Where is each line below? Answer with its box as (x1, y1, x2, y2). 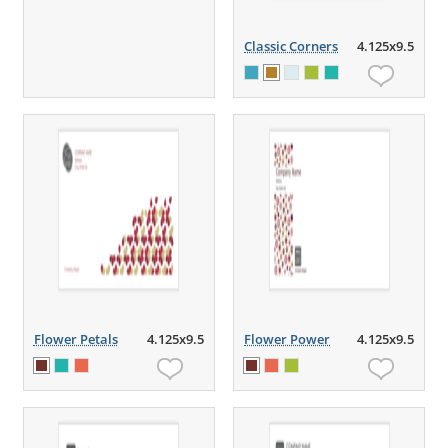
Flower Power (244, 330, 331, 348)
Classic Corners (244, 37, 339, 55)
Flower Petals (33, 330, 118, 348)
